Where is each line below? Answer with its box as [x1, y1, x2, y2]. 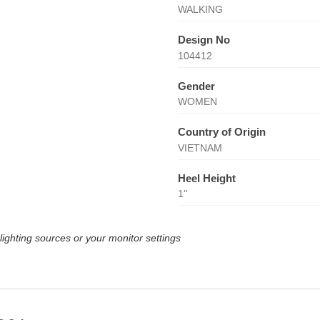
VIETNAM [177, 141, 222, 154]
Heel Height [177, 171, 236, 184]
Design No [177, 34, 230, 46]
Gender [177, 79, 215, 92]
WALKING [177, 4, 223, 15]
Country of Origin [177, 126, 266, 138]
